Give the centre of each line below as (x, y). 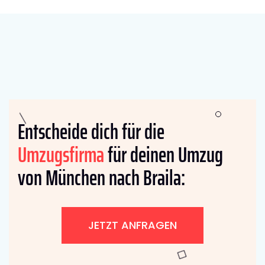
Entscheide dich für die (91, 132)
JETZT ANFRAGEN (132, 225)
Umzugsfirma (61, 155)
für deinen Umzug (164, 155)
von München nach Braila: (101, 178)
